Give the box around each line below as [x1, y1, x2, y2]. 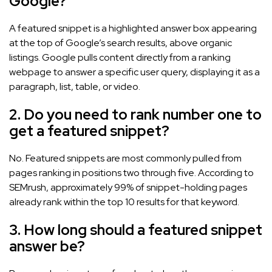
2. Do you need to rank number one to [9, 104, 262, 124]
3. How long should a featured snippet [9, 220, 262, 239]
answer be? [9, 236, 85, 256]
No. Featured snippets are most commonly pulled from [9, 151, 242, 165]
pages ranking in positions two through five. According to [9, 166, 254, 179]
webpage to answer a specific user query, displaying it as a [9, 65, 260, 78]
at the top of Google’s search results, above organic [9, 36, 232, 49]
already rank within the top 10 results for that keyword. [9, 195, 239, 208]
